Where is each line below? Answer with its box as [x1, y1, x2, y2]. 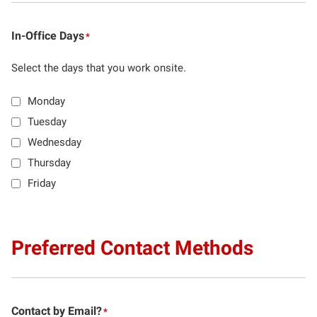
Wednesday [28, 135, 81, 149]
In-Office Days [11, 28, 84, 42]
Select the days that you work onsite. [11, 61, 186, 74]
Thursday [28, 156, 71, 169]
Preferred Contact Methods [11, 236, 253, 260]
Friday [28, 176, 56, 190]
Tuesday [28, 115, 67, 128]
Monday [28, 94, 65, 108]
